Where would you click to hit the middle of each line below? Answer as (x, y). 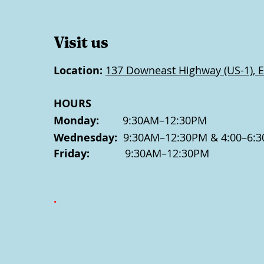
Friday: (72, 154)
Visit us (81, 42)
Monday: (76, 121)
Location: (78, 70)
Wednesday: (85, 138)
